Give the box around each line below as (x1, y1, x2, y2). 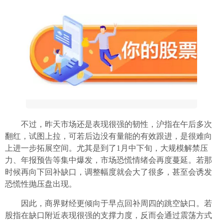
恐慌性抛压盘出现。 (5, 180, 77, 188)
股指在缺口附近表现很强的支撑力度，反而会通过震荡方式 (5, 211, 212, 220)
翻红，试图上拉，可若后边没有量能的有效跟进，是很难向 (5, 132, 212, 140)
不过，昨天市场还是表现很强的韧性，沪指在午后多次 (5, 120, 212, 128)
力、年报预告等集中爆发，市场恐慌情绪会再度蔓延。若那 (5, 156, 212, 164)
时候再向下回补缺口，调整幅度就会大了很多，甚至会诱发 (5, 168, 212, 176)
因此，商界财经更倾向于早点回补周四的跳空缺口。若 (5, 199, 212, 208)
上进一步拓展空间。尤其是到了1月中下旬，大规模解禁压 (5, 144, 208, 152)
